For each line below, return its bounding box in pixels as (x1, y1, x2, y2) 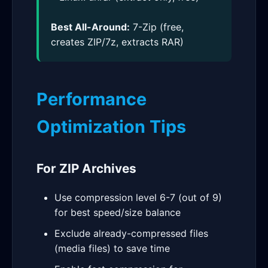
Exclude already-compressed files (54, 227, 208, 239)
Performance (36, 89, 147, 109)
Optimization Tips (36, 116, 186, 137)
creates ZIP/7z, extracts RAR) (51, 36, 184, 48)
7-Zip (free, (130, 21, 184, 33)
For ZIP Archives (36, 161, 136, 176)
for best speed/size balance (54, 206, 181, 218)
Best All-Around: (51, 21, 130, 33)
